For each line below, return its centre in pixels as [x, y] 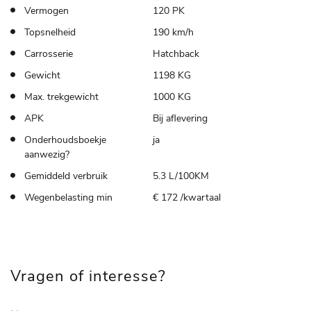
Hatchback [176, 53]
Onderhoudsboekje [65, 140]
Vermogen [47, 10]
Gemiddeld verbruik [66, 176]
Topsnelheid [50, 32]
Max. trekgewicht [61, 96]
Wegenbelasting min [68, 197]
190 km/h [173, 32]
